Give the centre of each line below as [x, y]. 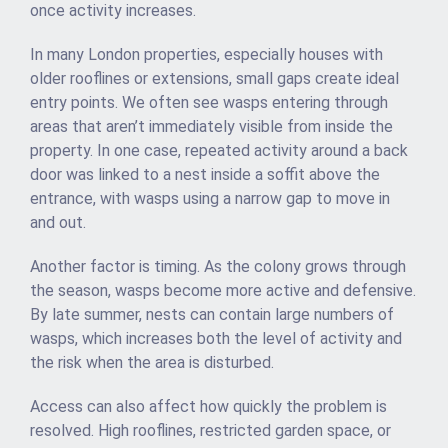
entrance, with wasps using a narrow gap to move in [210, 199]
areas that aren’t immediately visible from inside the [211, 127]
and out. [58, 223]
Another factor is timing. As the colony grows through [218, 267]
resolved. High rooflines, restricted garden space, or [210, 431]
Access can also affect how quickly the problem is [208, 407]
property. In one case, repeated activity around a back [219, 151]
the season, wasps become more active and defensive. [223, 291]
